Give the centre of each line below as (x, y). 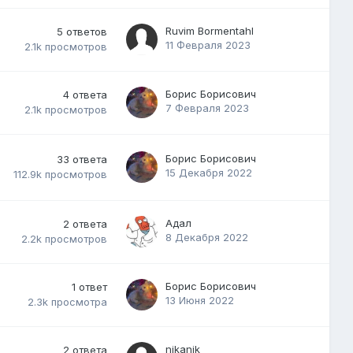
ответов (87, 31)
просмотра (79, 302)
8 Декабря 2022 (207, 237)
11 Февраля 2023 (208, 45)
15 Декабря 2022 (209, 172)
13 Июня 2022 (200, 300)
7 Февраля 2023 (207, 108)
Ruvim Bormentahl (210, 30)
